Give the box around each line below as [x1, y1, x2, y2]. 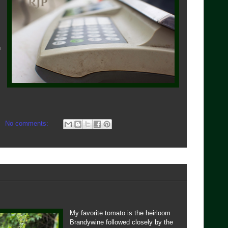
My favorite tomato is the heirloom [70, 209, 170, 217]
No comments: [5, 119, 50, 127]
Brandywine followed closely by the [70, 218, 173, 226]
